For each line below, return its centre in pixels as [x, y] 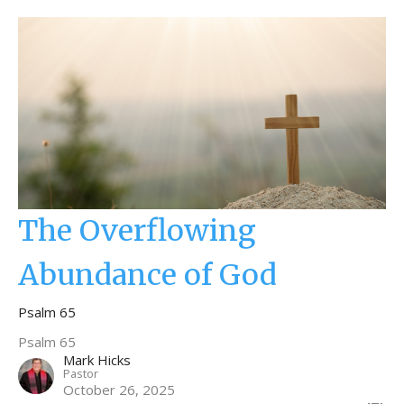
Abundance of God [147, 275]
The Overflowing [137, 230]
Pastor [81, 373]
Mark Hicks [97, 359]
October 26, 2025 [119, 389]
